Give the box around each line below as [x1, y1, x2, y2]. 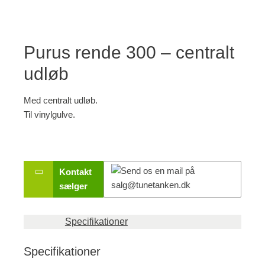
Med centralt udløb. [24, 96, 98, 106]
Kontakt [59, 167, 92, 177]
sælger [59, 181, 88, 191]
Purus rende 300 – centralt [24, 43, 234, 63]
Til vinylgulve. [24, 110, 75, 120]
